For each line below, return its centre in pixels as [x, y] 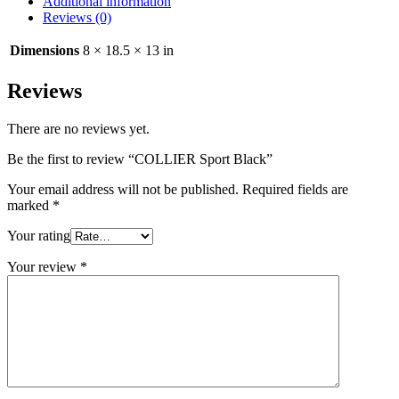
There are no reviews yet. [78, 128]
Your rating [39, 235]
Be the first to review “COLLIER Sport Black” [140, 159]
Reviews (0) [77, 17]
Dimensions [45, 50]
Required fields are [295, 189]
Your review [44, 266]
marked [30, 205]
